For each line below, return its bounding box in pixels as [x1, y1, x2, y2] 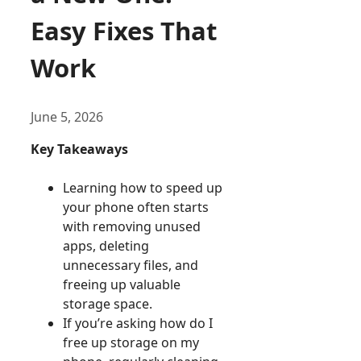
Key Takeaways [31, 140, 128, 159]
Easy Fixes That [31, 14, 217, 48]
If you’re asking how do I [63, 314, 213, 333]
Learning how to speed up [63, 179, 222, 197]
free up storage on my [63, 334, 199, 352]
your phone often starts [63, 198, 209, 217]
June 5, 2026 [31, 108, 103, 127]
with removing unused [63, 218, 201, 236]
